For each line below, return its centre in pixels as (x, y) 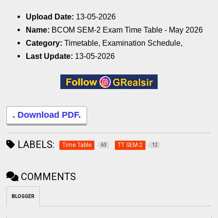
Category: (45, 43)
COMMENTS (49, 176)
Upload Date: (51, 17)
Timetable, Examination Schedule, (124, 43)
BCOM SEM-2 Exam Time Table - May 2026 (128, 30)
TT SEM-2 (130, 145)
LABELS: (35, 144)
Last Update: (51, 56)
